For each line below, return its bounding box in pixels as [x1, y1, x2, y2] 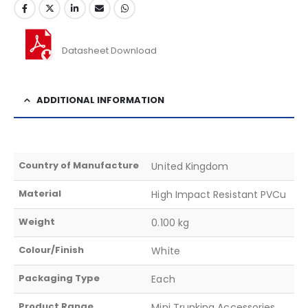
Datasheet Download [62, 43, 157, 57]
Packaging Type [19, 271, 100, 285]
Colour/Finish [19, 243, 85, 256]
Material [19, 186, 62, 200]
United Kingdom [151, 159, 229, 173]
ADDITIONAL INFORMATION [36, 93, 164, 107]
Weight [19, 214, 56, 228]
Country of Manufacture [19, 158, 140, 172]
